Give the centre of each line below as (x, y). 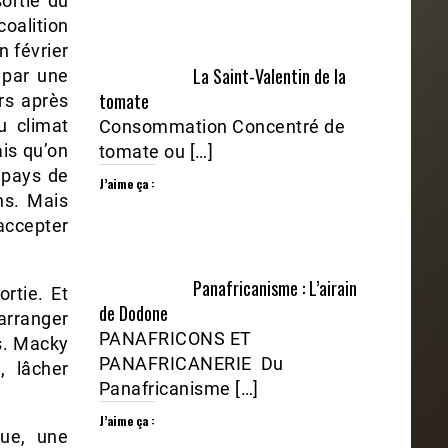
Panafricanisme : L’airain (274, 288)
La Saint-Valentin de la (269, 76)
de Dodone (133, 313)
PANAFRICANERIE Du (191, 364)
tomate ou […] (155, 152)
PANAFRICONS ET (175, 339)
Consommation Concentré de (221, 127)
